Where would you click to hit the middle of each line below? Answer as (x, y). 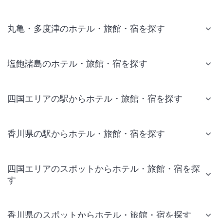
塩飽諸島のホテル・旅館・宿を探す (77, 64)
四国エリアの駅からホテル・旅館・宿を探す (95, 99)
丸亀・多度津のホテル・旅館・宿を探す (86, 29)
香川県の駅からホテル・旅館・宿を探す (86, 134)
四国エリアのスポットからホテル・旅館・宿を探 (104, 169)
